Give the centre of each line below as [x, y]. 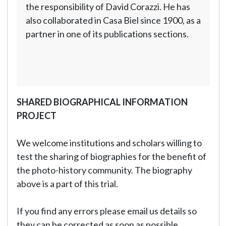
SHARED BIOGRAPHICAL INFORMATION [102, 102]
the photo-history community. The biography [104, 170]
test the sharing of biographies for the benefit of [111, 156]
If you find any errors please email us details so [106, 211]
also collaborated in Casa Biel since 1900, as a [113, 20]
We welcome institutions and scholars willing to [109, 143]
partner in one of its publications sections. [107, 34]
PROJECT [36, 116]
